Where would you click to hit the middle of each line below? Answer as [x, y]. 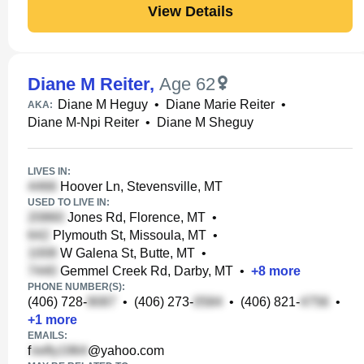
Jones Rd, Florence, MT [135, 217]
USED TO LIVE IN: [69, 202]
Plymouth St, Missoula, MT [128, 235]
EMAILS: [48, 336]
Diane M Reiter [89, 84]
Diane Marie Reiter [220, 104]
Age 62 [187, 84]
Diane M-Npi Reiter [83, 122]
